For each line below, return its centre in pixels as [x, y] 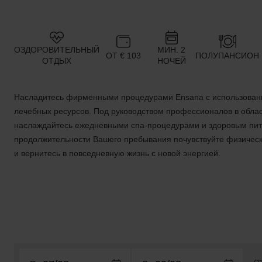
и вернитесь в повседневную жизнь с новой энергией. [117, 153]
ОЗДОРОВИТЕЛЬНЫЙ [57, 50]
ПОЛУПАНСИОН [227, 55]
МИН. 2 [171, 50]
